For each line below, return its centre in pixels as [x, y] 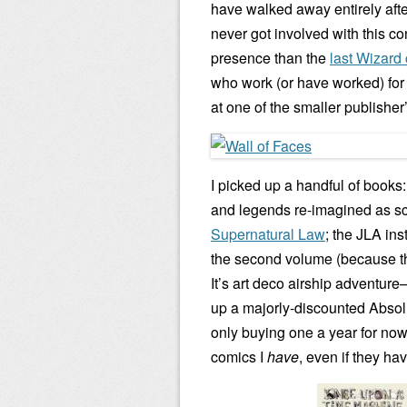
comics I [239, 357]
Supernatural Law [268, 234]
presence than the [270, 58]
